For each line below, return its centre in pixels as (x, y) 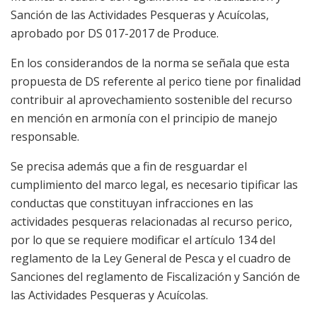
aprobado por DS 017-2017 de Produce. (115, 33)
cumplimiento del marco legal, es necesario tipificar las (154, 184)
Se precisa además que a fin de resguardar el (129, 166)
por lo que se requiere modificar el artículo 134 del (143, 240)
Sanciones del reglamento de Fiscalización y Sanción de (155, 276)
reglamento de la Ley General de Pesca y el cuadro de (151, 258)
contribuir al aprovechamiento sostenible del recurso (151, 99)
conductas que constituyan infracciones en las (132, 203)
